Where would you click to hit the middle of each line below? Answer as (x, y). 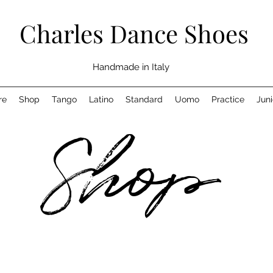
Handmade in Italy (131, 67)
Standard (144, 99)
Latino (101, 99)
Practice (228, 99)
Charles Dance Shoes (134, 33)
